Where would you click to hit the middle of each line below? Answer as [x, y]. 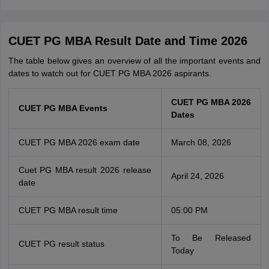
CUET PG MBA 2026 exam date [79, 142]
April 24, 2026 [197, 176]
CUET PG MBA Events [63, 108]
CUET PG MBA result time [68, 210]
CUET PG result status [61, 244]
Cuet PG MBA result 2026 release [85, 170]
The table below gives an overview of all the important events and [134, 61]
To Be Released [211, 238]
